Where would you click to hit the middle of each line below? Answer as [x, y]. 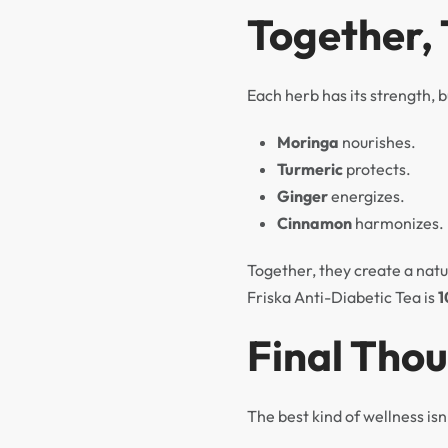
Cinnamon [314, 223]
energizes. [366, 196]
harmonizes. [398, 223]
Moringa [308, 142]
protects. [377, 169]
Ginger [302, 196]
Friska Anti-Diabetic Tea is [342, 297]
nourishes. [377, 142]
